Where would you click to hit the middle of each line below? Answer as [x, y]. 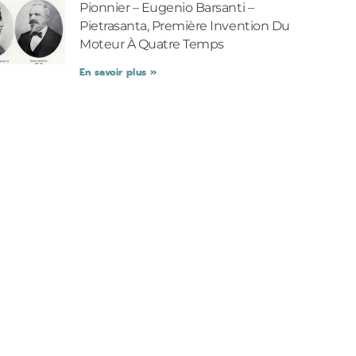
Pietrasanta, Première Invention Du [185, 26]
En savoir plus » [118, 73]
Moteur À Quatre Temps [152, 44]
